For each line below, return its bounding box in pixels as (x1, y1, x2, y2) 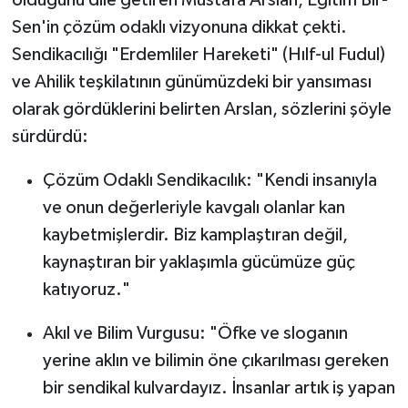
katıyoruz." (42, 280, 130, 299)
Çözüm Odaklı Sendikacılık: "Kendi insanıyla (42, 170, 377, 189)
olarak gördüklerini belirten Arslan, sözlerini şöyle (11, 99, 392, 118)
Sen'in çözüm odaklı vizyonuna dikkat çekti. (11, 17, 347, 36)
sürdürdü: (11, 127, 88, 146)
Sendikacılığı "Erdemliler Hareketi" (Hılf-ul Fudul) (11, 45, 385, 64)
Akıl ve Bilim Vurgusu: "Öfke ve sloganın (42, 323, 348, 342)
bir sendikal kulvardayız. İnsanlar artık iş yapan (42, 378, 395, 397)
